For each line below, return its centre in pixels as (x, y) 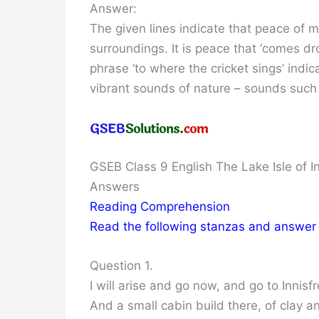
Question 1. (121, 266)
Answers (115, 187)
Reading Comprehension (160, 207)
